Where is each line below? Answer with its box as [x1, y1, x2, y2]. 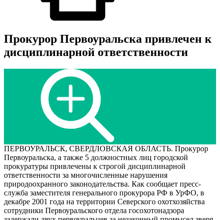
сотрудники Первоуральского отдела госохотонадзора [4, 206, 184, 215]
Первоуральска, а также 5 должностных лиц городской [4, 153, 188, 162]
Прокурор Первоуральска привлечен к [4, 32, 212, 46]
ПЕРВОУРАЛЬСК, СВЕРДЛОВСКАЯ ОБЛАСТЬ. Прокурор [4, 144, 208, 153]
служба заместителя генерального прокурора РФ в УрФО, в [4, 189, 204, 197]
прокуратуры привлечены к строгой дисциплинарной [4, 162, 186, 171]
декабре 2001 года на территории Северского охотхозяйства [4, 197, 205, 206]
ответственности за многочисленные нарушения [4, 171, 167, 180]
